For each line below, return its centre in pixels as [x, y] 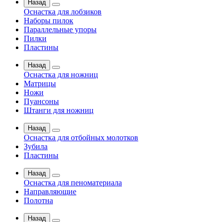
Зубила [36, 146]
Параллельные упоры [60, 29]
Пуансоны [41, 101]
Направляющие [50, 192]
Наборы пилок [49, 21]
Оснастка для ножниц [61, 75]
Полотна [38, 200]
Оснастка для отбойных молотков [81, 138]
